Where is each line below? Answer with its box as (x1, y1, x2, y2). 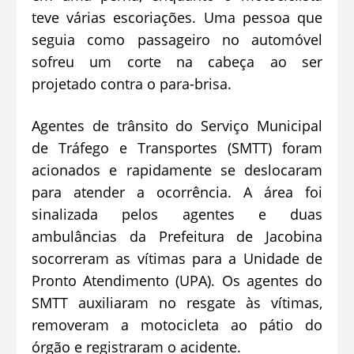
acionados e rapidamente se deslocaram (32, 160, 322, 179)
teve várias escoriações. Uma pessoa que (32, 7, 322, 27)
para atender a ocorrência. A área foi (32, 182, 322, 201)
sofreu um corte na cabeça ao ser (32, 51, 322, 71)
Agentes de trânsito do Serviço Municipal (32, 115, 322, 135)
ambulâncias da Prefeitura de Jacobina (32, 226, 322, 246)
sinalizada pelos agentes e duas (32, 204, 322, 224)
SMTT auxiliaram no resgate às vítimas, (32, 292, 322, 312)
